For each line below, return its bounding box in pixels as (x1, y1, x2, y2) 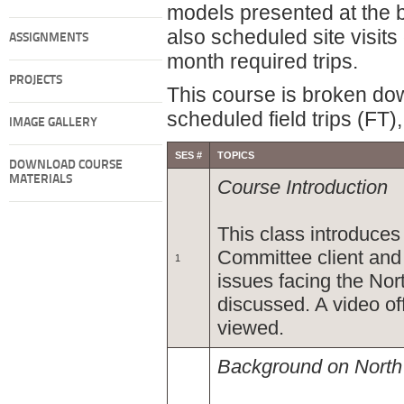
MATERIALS (9, 173, 72, 187)
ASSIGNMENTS (9, 32, 88, 45)
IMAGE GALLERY (9, 116, 97, 130)
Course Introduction (217, 176, 388, 198)
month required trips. (167, 50, 358, 73)
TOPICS (217, 150, 254, 161)
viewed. (217, 317, 284, 339)
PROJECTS (9, 74, 62, 87)
